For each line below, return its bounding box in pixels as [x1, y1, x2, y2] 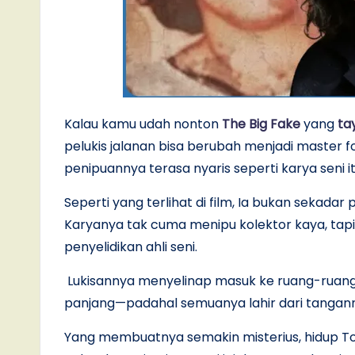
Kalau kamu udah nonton [64, 114, 222, 133]
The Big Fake [222, 114, 300, 133]
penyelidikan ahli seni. [64, 237, 197, 256]
